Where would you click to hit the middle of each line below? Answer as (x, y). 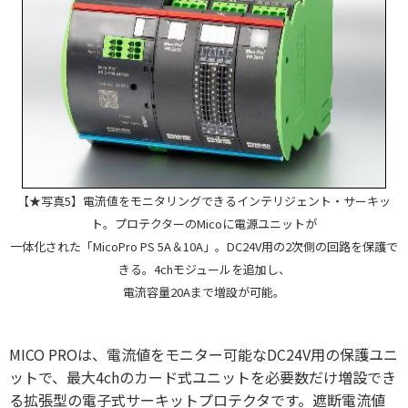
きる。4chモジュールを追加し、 (204, 270)
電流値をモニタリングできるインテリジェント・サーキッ (237, 201)
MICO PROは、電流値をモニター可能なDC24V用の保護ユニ (204, 355)
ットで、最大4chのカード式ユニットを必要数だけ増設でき (203, 377)
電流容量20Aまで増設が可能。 (204, 292)
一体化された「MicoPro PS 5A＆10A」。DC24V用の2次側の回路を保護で (204, 247)
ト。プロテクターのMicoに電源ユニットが (204, 224)
